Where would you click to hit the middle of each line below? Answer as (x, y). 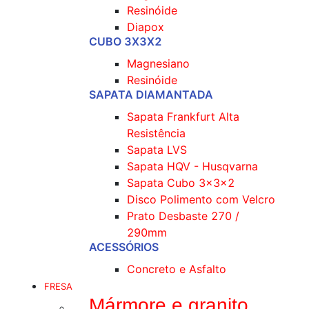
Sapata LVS (157, 150)
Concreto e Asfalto (177, 269)
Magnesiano (158, 63)
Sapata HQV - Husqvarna (192, 166)
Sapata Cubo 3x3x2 (181, 183)
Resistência (156, 133)
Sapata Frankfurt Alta (183, 117)
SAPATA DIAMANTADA (151, 94)
